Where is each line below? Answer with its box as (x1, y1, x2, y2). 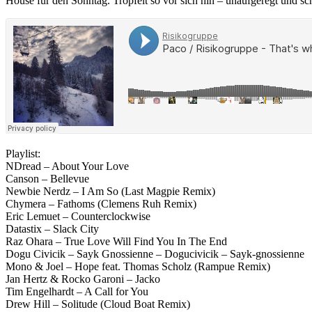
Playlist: (6, 148, 40, 160)
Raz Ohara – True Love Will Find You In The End (6, 235, 227, 248)
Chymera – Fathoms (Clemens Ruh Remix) (6, 198, 196, 210)
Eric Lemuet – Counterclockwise (6, 210, 150, 223)
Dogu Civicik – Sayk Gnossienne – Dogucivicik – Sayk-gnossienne (6, 248, 304, 260)
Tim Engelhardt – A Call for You (6, 286, 148, 298)
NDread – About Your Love (6, 160, 129, 173)
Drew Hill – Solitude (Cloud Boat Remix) (6, 298, 190, 311)
